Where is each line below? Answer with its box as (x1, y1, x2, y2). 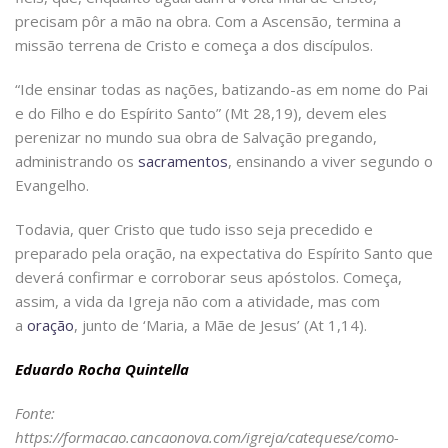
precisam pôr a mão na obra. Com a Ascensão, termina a (15, 11, 401, 32)
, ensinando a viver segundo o (228, 151, 433, 172)
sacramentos (138, 151, 228, 172)
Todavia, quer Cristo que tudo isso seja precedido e (15, 219, 373, 240)
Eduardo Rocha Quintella (15, 359, 189, 380)
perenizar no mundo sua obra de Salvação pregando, (15, 127, 377, 148)
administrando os (15, 151, 138, 172)
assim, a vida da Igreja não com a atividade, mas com (15, 291, 380, 312)
